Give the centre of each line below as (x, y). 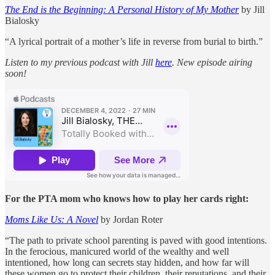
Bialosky (22, 20)
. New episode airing (212, 62)
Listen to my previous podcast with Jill (80, 62)
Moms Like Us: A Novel (52, 219)
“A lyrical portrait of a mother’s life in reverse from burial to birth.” (134, 41)
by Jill (252, 9)
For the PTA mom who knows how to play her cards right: (127, 198)
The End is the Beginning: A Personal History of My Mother (122, 9)
